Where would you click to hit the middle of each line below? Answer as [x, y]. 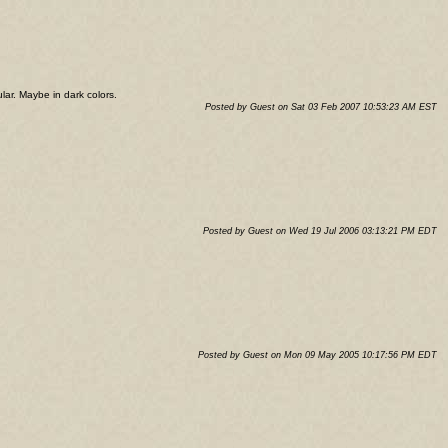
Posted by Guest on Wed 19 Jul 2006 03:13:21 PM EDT [320, 231]
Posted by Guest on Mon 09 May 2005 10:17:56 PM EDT [317, 355]
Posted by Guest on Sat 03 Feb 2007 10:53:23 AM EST [321, 107]
